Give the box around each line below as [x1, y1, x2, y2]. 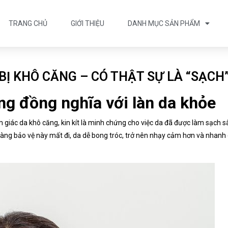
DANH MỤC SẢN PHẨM [128, 19, 200, 27]
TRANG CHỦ [9, 19, 47, 27]
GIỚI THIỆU [71, 19, 104, 27]
